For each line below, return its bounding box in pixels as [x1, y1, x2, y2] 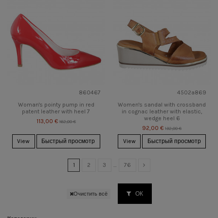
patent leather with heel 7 [22, 108, 91, 115]
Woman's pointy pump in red [18, 101, 94, 108]
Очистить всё [73, 190, 108, 197]
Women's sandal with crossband [118, 101, 206, 108]
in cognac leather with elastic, [121, 108, 202, 115]
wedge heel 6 [144, 115, 180, 122]
